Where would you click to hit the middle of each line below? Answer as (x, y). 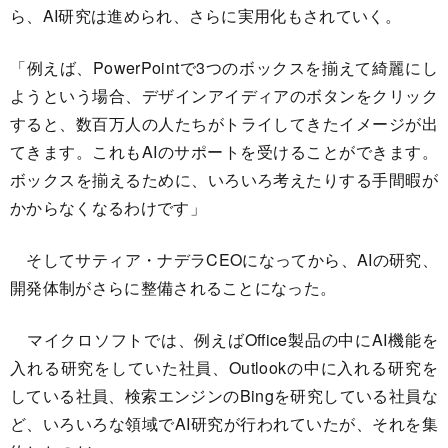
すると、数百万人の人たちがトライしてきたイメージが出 (224, 123)
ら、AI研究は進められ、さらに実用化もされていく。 (205, 15)
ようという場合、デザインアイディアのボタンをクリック (224, 95)
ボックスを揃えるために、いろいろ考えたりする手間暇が (224, 179)
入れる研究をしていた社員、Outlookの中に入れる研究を (224, 367)
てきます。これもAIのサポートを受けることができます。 (224, 151)
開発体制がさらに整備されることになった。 (173, 287)
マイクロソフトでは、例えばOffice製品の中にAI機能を (224, 339)
